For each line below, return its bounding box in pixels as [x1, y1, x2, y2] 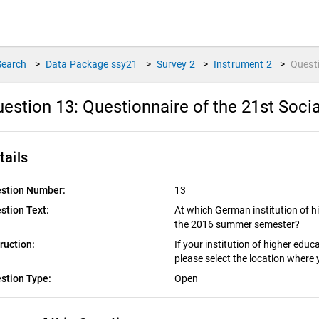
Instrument [214, 58, 264, 70]
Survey [156, 58, 187, 70]
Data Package [45, 58, 109, 70]
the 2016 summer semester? [174, 219, 302, 230]
